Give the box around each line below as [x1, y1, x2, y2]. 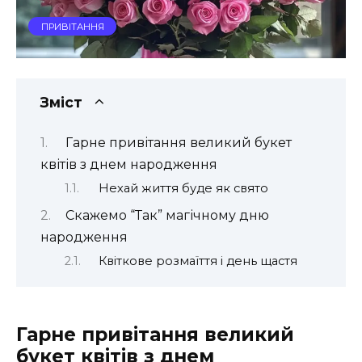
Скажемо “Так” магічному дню [65, 207, 269, 223]
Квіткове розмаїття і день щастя [98, 254, 297, 269]
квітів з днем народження [40, 156, 217, 172]
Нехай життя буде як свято [98, 181, 268, 196]
